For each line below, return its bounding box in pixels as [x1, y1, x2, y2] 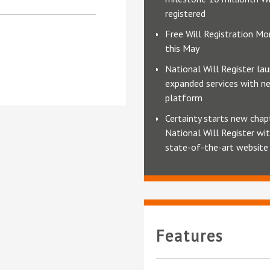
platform [165, 92, 202, 104]
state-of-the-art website [165, 141, 268, 154]
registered [165, 7, 206, 20]
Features [156, 225, 223, 246]
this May [165, 42, 199, 55]
